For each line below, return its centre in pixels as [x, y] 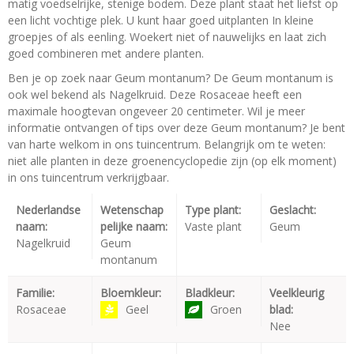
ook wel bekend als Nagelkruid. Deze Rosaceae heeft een [155, 95]
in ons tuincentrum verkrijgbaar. [88, 178]
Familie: [35, 293]
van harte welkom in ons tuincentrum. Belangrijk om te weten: [167, 145]
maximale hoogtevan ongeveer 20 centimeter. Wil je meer [156, 111]
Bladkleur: [210, 293]
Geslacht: [293, 210]
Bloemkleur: [131, 293]
